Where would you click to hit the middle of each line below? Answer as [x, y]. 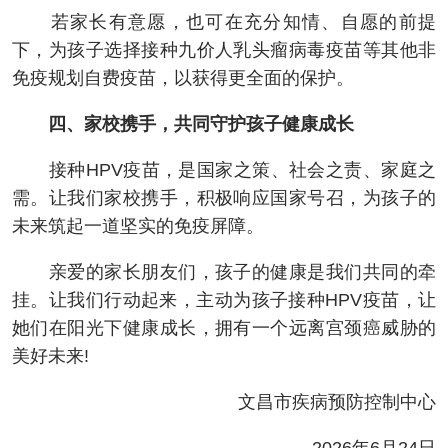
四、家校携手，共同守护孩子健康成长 [192, 124]
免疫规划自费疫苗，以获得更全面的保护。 [183, 78]
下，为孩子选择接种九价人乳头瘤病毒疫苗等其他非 [224, 50]
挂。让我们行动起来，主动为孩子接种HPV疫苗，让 [224, 300]
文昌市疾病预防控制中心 [319, 402]
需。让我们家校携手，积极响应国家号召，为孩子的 [224, 198]
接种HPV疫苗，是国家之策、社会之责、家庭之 [224, 170]
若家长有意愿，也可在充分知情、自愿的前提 [224, 22]
